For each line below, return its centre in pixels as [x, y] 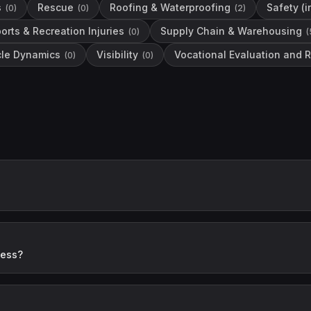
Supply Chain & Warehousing [231, 31]
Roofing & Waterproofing [170, 7]
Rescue [56, 7]
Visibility [117, 54]
